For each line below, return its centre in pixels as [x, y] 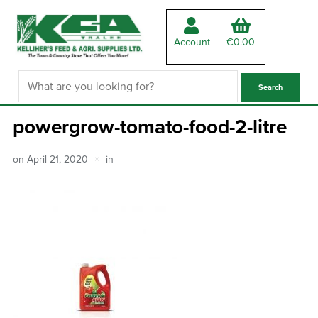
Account [192, 42]
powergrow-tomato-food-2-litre [149, 126]
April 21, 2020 [57, 159]
